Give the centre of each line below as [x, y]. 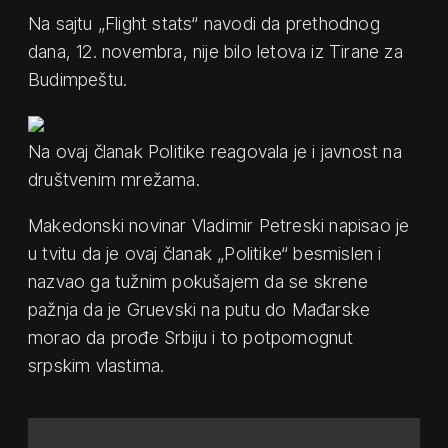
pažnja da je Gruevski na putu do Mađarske [199, 309]
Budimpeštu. [78, 79]
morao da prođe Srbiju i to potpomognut [191, 337]
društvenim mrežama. [114, 179]
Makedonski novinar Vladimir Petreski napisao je [219, 225]
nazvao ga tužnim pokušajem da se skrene [198, 281]
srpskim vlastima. [96, 365]
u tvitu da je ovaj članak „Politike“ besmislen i [205, 253]
